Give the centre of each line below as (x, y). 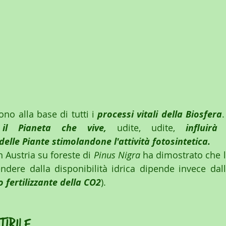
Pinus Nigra (117, 155)
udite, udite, (146, 128)
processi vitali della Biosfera (160, 115)
